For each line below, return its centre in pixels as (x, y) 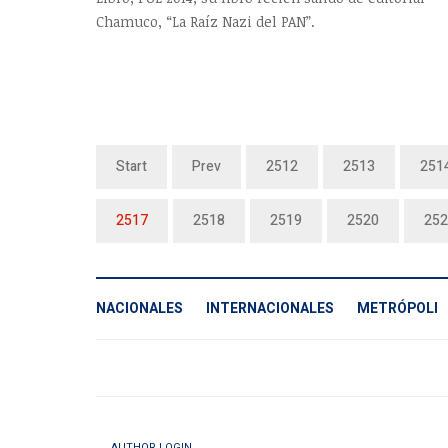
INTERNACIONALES (270, 308)
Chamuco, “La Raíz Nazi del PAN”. (205, 22)
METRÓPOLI (397, 308)
